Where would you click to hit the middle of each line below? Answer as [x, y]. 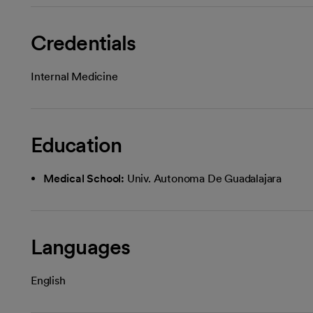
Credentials [83, 42]
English [48, 280]
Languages [80, 246]
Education [76, 144]
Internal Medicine [74, 76]
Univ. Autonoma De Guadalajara [204, 178]
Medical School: [84, 178]
